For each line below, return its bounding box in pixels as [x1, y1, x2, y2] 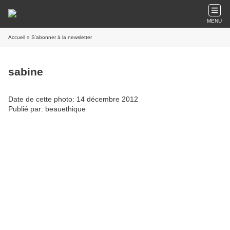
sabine [8, 66, 43, 78]
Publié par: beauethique [8, 104, 86, 113]
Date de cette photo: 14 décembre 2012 [8, 94, 138, 103]
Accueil [8, 34, 25, 40]
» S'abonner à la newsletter [25, 34, 92, 40]
